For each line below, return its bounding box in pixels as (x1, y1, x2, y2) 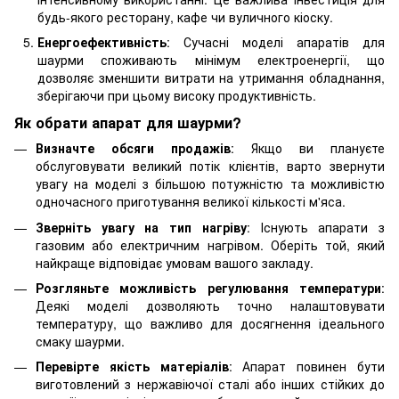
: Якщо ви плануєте (231, 139, 385, 158)
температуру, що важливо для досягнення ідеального (36, 313, 385, 332)
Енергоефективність (37, 33, 167, 52)
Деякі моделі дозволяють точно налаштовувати (36, 296, 385, 314)
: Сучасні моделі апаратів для (167, 33, 385, 52)
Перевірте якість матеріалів (36, 357, 229, 376)
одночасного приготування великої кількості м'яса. (36, 192, 346, 211)
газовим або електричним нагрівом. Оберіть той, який (36, 235, 385, 254)
